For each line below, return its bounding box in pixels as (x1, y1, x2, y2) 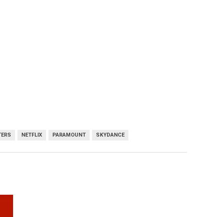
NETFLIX (21, 131, 42, 138)
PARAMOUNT (52, 131, 86, 138)
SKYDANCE (96, 131, 124, 138)
